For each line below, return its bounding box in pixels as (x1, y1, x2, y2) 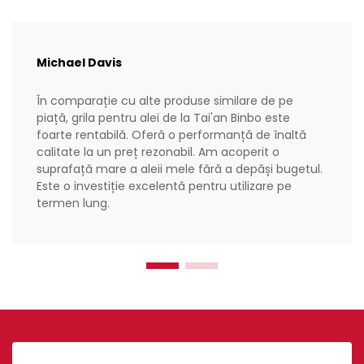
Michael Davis (37, 54, 122, 71)
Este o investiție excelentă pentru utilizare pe (37, 178, 292, 195)
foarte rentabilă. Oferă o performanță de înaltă (37, 127, 306, 144)
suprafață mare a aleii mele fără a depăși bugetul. (37, 161, 323, 178)
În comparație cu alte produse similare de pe (37, 93, 293, 110)
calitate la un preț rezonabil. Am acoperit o (37, 144, 279, 161)
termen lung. (37, 195, 110, 212)
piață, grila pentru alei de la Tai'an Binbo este (37, 110, 290, 127)
